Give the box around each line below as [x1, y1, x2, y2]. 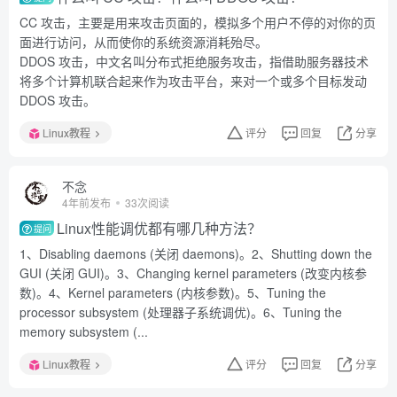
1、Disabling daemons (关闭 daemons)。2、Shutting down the [19, 245, 372, 262]
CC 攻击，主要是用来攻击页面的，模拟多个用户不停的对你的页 [19, 13, 376, 31]
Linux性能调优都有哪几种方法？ [57, 218, 262, 238]
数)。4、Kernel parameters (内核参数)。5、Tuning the [19, 284, 326, 301]
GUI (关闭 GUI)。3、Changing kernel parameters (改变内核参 [19, 264, 367, 282]
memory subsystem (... [19, 323, 148, 340]
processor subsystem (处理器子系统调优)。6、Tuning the [19, 303, 342, 321]
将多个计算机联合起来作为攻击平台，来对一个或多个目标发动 [19, 72, 367, 90]
